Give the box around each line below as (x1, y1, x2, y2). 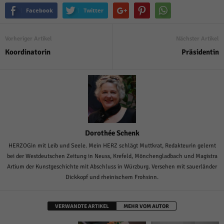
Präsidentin (181, 47, 219, 56)
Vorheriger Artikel (5, 34, 52, 42)
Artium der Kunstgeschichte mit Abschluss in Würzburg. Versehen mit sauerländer (7, 162, 217, 170)
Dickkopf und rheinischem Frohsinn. (65, 173, 158, 181)
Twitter (83, 6, 103, 14)
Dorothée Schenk (84, 128, 139, 137)
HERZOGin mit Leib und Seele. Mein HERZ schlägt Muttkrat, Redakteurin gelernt (8, 141, 216, 149)
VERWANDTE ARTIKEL (55, 202, 109, 209)
